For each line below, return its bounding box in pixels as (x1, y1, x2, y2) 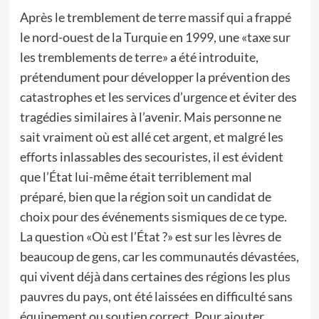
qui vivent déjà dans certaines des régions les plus (19, 268, 291, 284)
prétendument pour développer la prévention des (19, 69, 291, 85)
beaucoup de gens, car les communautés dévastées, (19, 249, 299, 264)
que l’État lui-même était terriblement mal (19, 169, 252, 184)
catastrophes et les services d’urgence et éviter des (19, 89, 297, 105)
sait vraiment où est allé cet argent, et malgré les (19, 129, 283, 145)
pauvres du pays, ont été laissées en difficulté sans (19, 288, 293, 304)
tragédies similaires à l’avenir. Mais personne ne (19, 109, 281, 125)
